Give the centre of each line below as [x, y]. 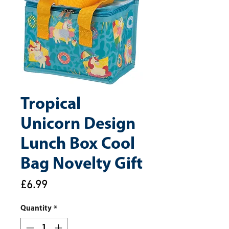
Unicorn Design [78, 124]
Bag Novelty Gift [82, 164]
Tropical [51, 105]
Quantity [36, 209]
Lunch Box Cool [78, 144]
